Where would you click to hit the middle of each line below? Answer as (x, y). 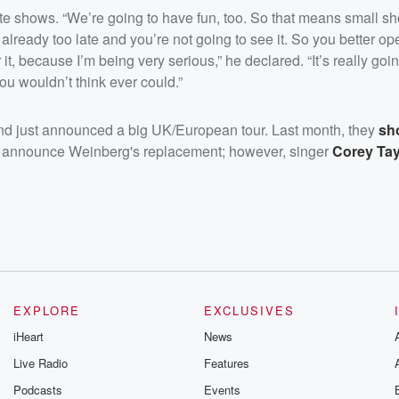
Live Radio (41, 362)
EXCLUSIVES (249, 310)
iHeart (29, 336)
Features (226, 362)
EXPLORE (47, 310)
